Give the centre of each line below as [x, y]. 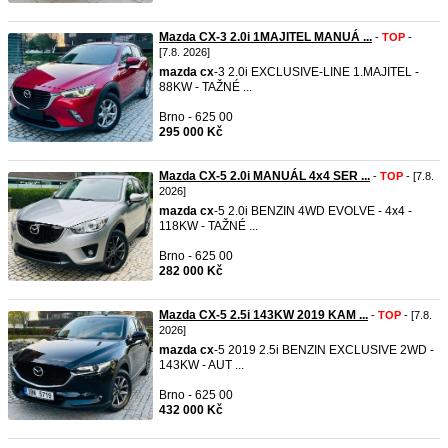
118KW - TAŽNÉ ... [208, 226]
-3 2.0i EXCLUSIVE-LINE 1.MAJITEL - [316, 72]
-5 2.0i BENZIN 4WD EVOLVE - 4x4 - [313, 211]
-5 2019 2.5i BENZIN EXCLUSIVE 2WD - [324, 350]
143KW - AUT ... [201, 365]
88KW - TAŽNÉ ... [205, 87]
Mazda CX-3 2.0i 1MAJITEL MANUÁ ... [265, 37]
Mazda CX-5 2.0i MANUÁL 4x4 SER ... [264, 176]
